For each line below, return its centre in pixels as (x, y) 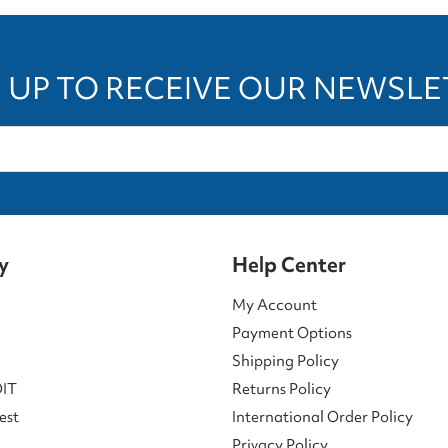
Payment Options (292, 332)
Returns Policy (281, 388)
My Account (274, 304)
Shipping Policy (285, 360)
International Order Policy (322, 416)
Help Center (289, 264)
